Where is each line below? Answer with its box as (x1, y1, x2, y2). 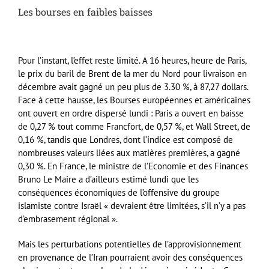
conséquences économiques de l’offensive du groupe (18, 187, 220, 199)
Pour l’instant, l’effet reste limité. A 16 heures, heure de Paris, (18, 55, 246, 67)
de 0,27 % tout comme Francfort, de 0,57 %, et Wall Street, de (18, 121, 250, 133)
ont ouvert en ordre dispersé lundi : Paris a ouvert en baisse (18, 107, 244, 119)
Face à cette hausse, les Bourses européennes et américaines (18, 94, 250, 106)
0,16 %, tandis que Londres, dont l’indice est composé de (18, 134, 233, 146)
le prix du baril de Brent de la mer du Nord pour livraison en (18, 68, 247, 80)
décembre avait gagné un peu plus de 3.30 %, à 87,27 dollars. (18, 81, 248, 93)
